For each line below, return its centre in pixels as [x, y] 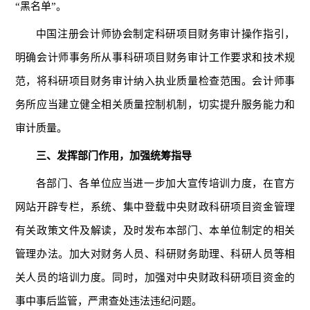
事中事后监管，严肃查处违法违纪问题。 [108, 301]
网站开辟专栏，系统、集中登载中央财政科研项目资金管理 [155, 207]
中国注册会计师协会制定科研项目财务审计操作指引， [165, 34]
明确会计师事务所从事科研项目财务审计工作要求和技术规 [155, 57]
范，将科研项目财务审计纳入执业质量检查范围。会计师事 [155, 81]
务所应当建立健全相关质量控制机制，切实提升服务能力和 [155, 104]
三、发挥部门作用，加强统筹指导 [113, 155]
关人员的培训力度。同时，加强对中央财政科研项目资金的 [155, 277]
